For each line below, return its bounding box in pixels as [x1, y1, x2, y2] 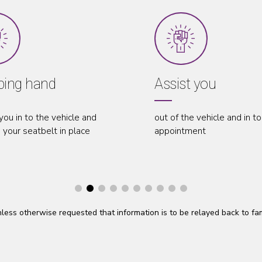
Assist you [70, 75, 132, 93]
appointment [70, 124, 122, 137]
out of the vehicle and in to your [70, 111, 197, 123]
